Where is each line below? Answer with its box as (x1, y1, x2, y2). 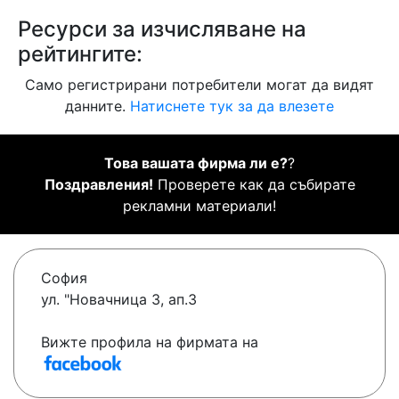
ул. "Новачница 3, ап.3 (41, 290, 197, 309)
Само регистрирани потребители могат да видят (25, 76, 374, 94)
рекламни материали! (123, 197, 276, 216)
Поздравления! (44, 175, 153, 194)
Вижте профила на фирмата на (41, 333, 258, 352)
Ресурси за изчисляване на (18, 16, 306, 43)
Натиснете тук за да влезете (130, 97, 334, 116)
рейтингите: (18, 41, 142, 68)
